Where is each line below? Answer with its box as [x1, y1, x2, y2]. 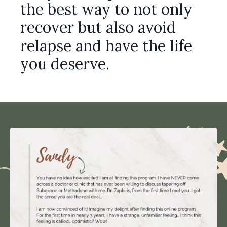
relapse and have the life [20, 36, 192, 56]
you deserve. [20, 54, 109, 74]
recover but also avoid [20, 18, 176, 37]
